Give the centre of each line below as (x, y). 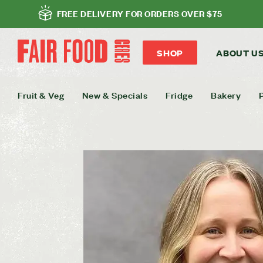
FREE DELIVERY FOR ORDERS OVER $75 (139, 13)
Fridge (179, 95)
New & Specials (115, 95)
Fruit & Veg (41, 95)
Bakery (226, 95)
